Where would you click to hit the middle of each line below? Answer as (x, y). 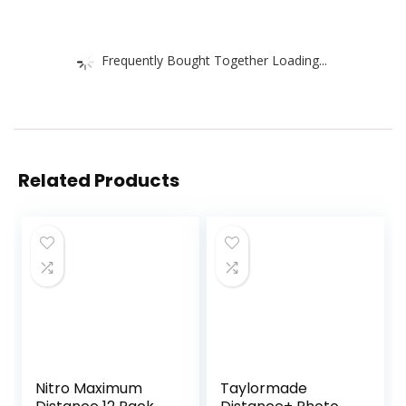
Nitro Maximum (89, 389)
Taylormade (264, 389)
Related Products (99, 181)
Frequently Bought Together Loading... (214, 60)
